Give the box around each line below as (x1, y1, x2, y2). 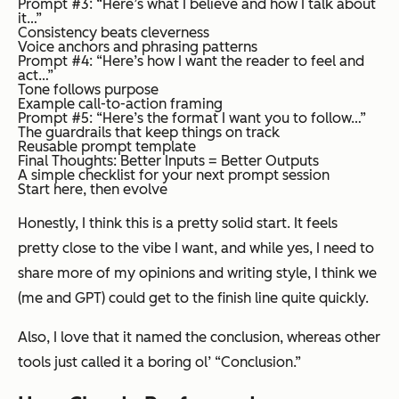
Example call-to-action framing (18, 95, 223, 113)
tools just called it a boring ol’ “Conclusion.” (18, 354, 301, 371)
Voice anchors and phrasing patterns (18, 38, 257, 56)
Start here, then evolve (18, 181, 167, 199)
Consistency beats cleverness (18, 24, 209, 42)
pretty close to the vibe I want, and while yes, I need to (18, 240, 374, 257)
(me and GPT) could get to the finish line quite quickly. (18, 289, 369, 307)
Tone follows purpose (18, 81, 159, 99)
